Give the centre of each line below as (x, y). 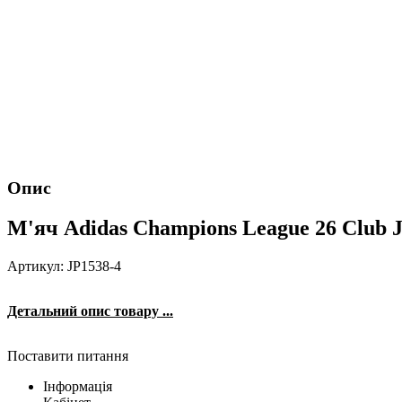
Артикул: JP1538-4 (64, 266)
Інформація (78, 386)
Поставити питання (68, 355)
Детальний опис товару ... (90, 310)
